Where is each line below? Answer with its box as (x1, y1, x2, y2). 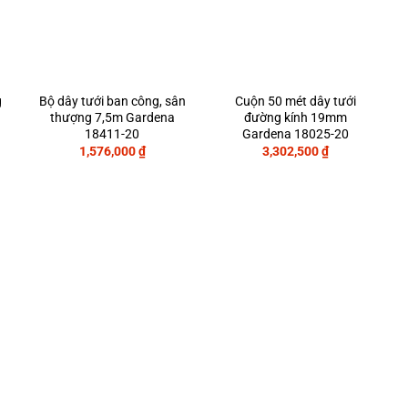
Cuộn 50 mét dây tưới (235, 93, 357, 109)
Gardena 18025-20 (242, 126, 350, 142)
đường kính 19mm (244, 109, 348, 126)
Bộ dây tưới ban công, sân (38, 93, 186, 109)
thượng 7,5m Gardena (49, 109, 175, 126)
